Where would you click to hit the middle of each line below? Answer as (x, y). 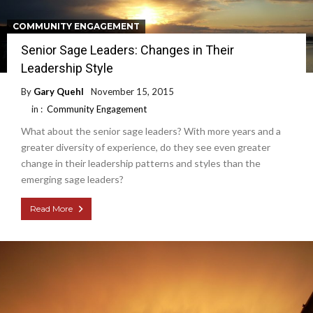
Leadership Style (67, 68)
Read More (51, 208)
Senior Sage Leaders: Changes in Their (128, 50)
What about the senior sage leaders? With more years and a (151, 131)
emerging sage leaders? (72, 179)
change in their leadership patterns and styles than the (141, 163)
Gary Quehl (59, 91)
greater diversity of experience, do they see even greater (146, 147)
